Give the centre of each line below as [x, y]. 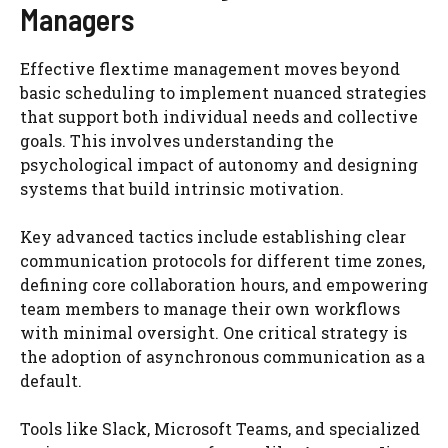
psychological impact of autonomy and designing [219, 164]
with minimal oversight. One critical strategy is [213, 332]
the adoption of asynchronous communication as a [222, 356]
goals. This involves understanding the [177, 140]
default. [51, 380]
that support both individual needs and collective [219, 116]
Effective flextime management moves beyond [210, 68]
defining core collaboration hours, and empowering [224, 284]
